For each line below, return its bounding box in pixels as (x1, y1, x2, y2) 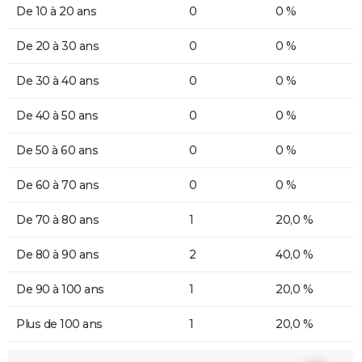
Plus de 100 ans (16, 317, 103, 331)
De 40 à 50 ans (16, 108, 98, 123)
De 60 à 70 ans (16, 178, 99, 192)
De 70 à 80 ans (16, 213, 99, 227)
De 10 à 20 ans (16, 4, 96, 19)
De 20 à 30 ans (16, 39, 99, 53)
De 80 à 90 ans (16, 247, 99, 262)
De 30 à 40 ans (16, 74, 99, 88)
